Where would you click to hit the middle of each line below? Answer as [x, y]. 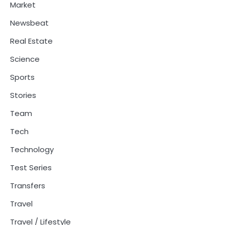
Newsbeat [29, 23]
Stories [23, 95]
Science [25, 59]
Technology [32, 150]
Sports [22, 77]
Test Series [31, 168]
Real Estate [31, 41]
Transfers [28, 186]
